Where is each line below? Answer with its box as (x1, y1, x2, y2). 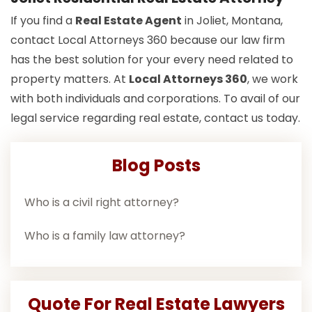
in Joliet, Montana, (182, 13, 283, 29)
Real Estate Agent (75, 13, 182, 29)
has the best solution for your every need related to (10, 52, 293, 68)
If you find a (10, 13, 75, 29)
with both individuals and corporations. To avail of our (10, 91, 300, 107)
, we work (247, 71, 298, 88)
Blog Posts (111, 154, 201, 178)
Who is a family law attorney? (24, 228, 185, 244)
